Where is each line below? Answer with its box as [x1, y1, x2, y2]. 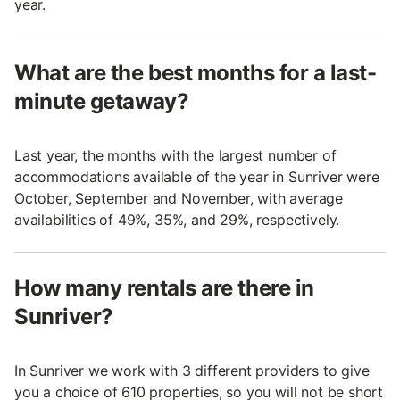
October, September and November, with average [14, 189, 344, 207]
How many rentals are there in [14, 275, 314, 301]
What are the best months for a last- [14, 60, 377, 86]
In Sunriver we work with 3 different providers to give [14, 362, 370, 379]
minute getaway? [14, 88, 189, 114]
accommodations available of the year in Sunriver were [14, 168, 379, 186]
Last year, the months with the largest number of [14, 146, 337, 164]
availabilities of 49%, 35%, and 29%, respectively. [14, 211, 340, 229]
